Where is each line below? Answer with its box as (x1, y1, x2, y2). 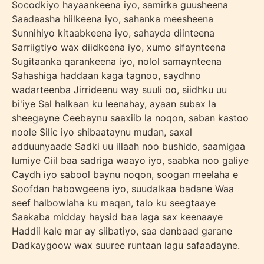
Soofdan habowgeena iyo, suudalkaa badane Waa (12, 183, 234, 194)
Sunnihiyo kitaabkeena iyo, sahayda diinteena (12, 27, 214, 39)
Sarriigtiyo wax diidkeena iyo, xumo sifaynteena (12, 41, 226, 53)
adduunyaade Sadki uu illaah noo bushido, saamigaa (12, 140, 245, 152)
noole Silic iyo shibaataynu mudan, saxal (12, 126, 192, 138)
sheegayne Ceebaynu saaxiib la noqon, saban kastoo (12, 112, 249, 124)
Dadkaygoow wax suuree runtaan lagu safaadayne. (12, 239, 240, 251)
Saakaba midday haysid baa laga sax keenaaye (12, 211, 223, 223)
